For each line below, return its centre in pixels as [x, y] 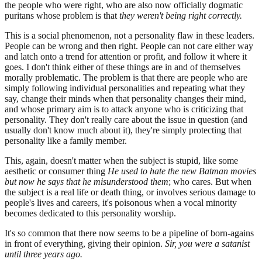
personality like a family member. [66, 141]
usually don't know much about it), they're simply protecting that [123, 130]
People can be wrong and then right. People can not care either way [129, 46]
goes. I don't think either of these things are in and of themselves [123, 67]
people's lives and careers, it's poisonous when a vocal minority [121, 203]
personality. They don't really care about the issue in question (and [126, 120]
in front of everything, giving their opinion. [85, 244]
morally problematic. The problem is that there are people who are [126, 78]
